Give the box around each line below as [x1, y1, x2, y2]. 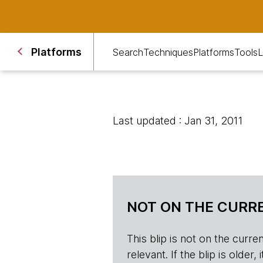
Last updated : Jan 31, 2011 [113, 114, 243, 127]
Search [113, 46, 143, 58]
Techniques [143, 46, 193, 58]
